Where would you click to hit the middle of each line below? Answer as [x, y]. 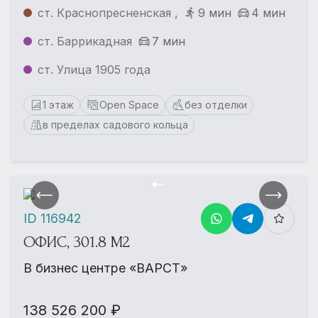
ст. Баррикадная [85, 41]
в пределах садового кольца [115, 124]
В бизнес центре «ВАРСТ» [105, 268]
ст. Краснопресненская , [108, 12]
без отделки [216, 104]
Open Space [129, 104]
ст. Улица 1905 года [94, 69]
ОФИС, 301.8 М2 [77, 242]
